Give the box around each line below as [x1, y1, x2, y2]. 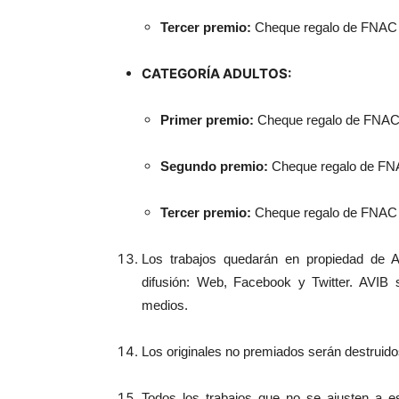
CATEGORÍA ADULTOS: [142, 65, 291, 82]
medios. [142, 297, 188, 313]
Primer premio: [160, 112, 257, 127]
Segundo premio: [160, 159, 272, 174]
